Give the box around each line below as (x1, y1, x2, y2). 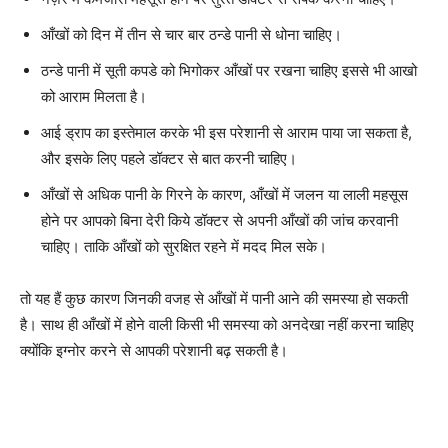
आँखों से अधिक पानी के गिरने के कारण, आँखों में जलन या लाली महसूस (41, 185, 408, 204)
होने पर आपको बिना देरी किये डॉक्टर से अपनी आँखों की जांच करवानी (41, 211, 398, 230)
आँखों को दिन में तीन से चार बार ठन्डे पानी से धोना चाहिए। (41, 25, 342, 44)
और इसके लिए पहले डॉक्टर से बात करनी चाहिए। (41, 149, 297, 168)
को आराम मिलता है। (41, 87, 147, 106)
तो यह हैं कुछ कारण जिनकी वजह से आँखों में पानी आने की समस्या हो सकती (20, 289, 408, 308)
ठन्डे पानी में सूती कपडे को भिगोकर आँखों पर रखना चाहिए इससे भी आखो (41, 61, 417, 80)
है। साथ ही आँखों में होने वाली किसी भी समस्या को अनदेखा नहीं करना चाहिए (20, 315, 414, 334)
